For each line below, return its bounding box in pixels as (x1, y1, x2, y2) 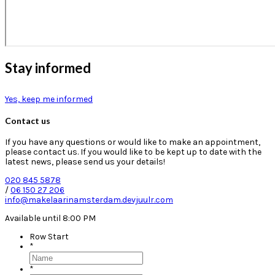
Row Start (29, 231, 69, 242)
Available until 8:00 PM (5, 212, 96, 223)
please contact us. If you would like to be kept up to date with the (5, 146, 261, 157)
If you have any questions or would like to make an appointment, (5, 136, 260, 147)
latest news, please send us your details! (5, 156, 165, 167)
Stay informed (5, 60, 91, 77)
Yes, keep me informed (5, 94, 93, 105)
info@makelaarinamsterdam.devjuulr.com (5, 194, 173, 205)
